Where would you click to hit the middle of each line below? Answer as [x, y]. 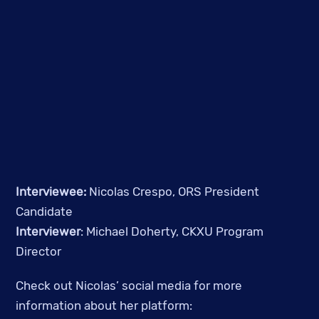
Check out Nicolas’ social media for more [129, 286]
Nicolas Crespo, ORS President [174, 191]
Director [39, 251]
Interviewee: [53, 191]
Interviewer [48, 231]
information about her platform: [104, 306]
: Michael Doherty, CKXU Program [172, 231]
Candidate [45, 211]
